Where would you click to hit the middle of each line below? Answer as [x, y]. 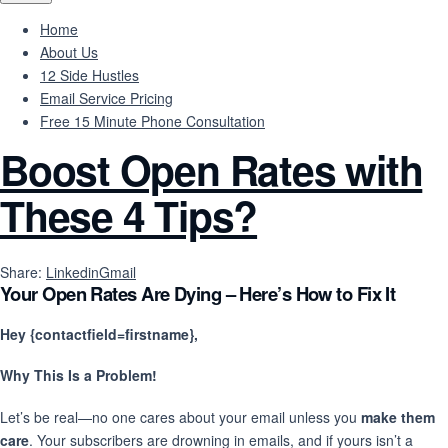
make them [398, 416]
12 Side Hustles [89, 75]
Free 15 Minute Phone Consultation [152, 121]
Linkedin [72, 272]
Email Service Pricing [106, 98]
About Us [69, 52]
